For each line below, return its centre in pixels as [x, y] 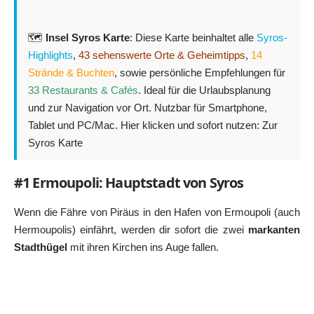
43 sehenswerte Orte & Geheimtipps [161, 55]
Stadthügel [41, 247]
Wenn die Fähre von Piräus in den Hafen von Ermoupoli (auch [157, 212]
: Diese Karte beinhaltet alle [192, 38]
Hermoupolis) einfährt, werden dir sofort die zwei [131, 230]
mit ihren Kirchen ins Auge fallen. [143, 247]
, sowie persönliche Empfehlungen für [200, 73]
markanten [274, 230]
